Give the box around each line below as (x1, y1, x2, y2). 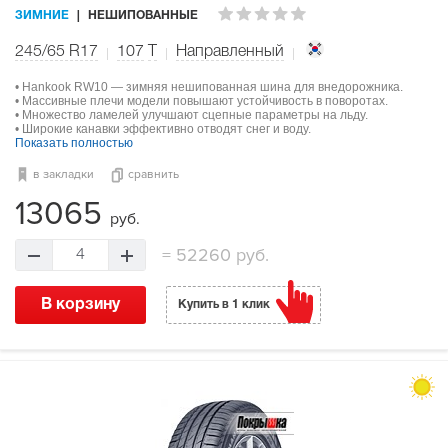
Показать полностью (15, 135, 133, 150)
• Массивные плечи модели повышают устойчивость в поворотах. (15, 93, 388, 108)
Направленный (176, 44, 284, 59)
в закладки (33, 166, 94, 182)
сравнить (128, 166, 179, 182)
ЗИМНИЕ (15, 10, 69, 22)
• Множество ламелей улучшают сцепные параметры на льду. (15, 107, 368, 122)
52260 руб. (171, 243, 269, 266)
